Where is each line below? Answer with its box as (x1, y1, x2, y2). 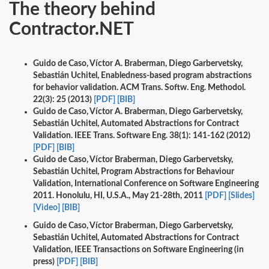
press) (33, 258, 56, 267)
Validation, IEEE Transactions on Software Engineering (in (33, 246, 244, 255)
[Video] (33, 204, 60, 213)
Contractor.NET (9, 20, 134, 39)
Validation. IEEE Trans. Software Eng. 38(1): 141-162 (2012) (33, 131, 250, 141)
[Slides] (228, 192, 255, 201)
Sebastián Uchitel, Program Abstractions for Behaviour (33, 168, 234, 177)
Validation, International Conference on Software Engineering (33, 180, 259, 189)
